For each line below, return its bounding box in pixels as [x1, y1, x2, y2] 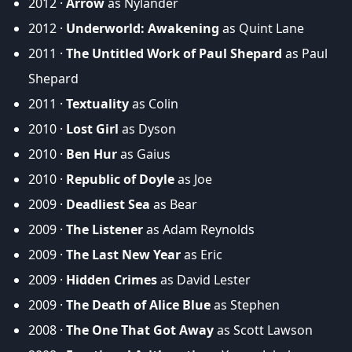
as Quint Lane [219, 20, 304, 38]
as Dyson [119, 120, 176, 138]
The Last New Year [66, 246, 181, 264]
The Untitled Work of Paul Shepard [66, 45, 282, 63]
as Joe [174, 170, 212, 189]
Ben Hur [66, 145, 117, 163]
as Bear [150, 196, 197, 214]
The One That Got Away [66, 321, 214, 339]
